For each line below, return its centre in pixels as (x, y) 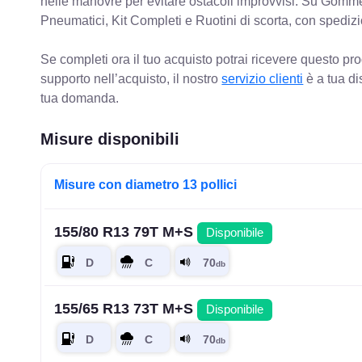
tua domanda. (80, 99)
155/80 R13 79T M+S (126, 232)
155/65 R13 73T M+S (126, 309)
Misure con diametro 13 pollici (146, 185)
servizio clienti (263, 79)
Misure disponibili (110, 139)
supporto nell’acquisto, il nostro (131, 79)
